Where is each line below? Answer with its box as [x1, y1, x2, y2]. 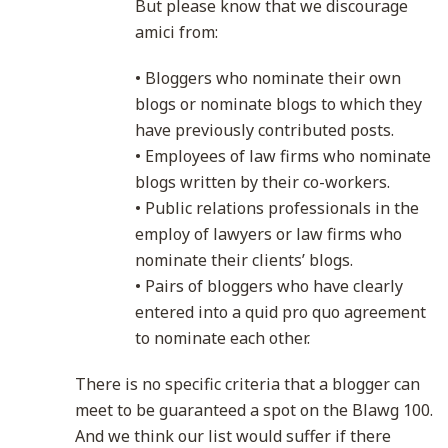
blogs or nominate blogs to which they [135, 93, 422, 115]
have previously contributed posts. [135, 119, 394, 141]
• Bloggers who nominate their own [135, 67, 401, 89]
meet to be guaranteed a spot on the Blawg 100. [75, 399, 433, 421]
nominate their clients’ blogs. [135, 249, 353, 271]
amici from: [135, 21, 218, 43]
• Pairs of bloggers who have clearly [135, 275, 403, 297]
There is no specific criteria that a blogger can [75, 373, 420, 395]
